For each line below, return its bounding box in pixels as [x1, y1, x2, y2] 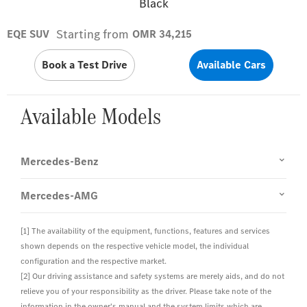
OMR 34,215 [132, 27, 192, 42]
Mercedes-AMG [21, 188, 98, 204]
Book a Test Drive [41, 57, 127, 72]
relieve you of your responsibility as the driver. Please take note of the [21, 286, 271, 297]
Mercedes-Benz [21, 154, 99, 169]
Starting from [56, 26, 129, 43]
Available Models [21, 100, 161, 133]
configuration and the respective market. [21, 256, 167, 267]
